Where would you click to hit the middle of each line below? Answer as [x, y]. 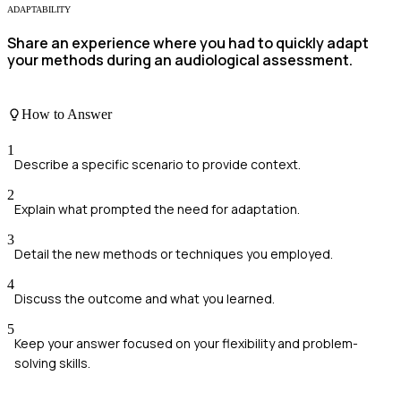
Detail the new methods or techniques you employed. [174, 253]
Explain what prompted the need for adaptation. [157, 209]
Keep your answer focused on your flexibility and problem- [186, 343]
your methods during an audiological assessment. [180, 60]
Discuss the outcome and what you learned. [145, 298]
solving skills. [52, 363]
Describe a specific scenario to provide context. [158, 164]
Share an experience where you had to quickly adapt [188, 43]
